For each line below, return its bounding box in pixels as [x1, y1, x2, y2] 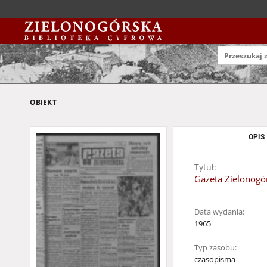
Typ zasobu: [194, 243, 237, 253]
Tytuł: [194, 162, 216, 173]
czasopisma [194, 254, 235, 265]
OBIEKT [30, 97, 57, 107]
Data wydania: [194, 207, 244, 217]
